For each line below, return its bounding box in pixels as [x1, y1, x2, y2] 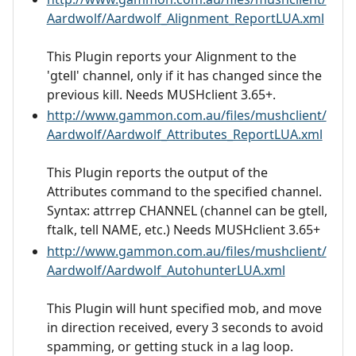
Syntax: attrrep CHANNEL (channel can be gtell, [46, 202, 327, 220]
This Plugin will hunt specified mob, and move [46, 299, 322, 317]
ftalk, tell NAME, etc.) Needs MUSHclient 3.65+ [46, 221, 320, 239]
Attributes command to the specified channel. [46, 183, 322, 201]
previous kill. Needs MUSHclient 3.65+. [46, 85, 276, 103]
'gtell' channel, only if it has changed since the [46, 66, 322, 84]
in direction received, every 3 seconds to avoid [46, 318, 323, 336]
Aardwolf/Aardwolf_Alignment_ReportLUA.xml [46, 9, 324, 27]
